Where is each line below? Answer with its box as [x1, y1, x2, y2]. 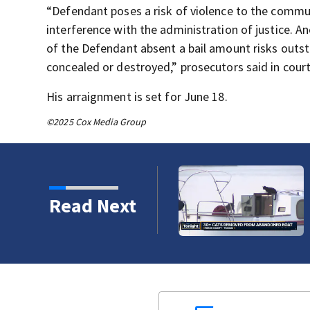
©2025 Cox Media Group [46, 116, 147, 129]
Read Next [48, 193, 136, 219]
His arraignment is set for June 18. [46, 89, 228, 105]
